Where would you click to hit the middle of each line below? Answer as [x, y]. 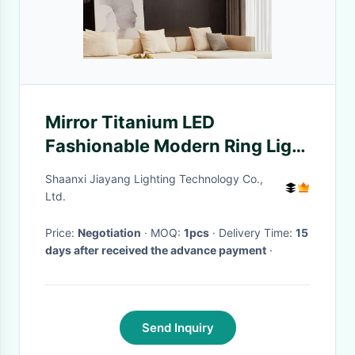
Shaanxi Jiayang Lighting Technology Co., [154, 179]
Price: [61, 233]
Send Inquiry [177, 328]
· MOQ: [167, 233]
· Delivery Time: [257, 233]
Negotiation [109, 233]
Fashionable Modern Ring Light [177, 146]
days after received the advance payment [156, 250]
